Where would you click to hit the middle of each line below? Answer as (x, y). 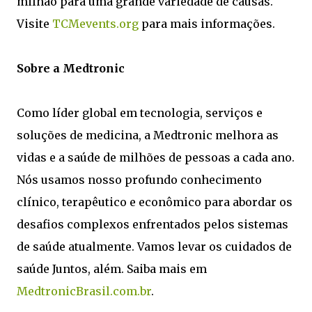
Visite (34, 24)
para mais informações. (207, 24)
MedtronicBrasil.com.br (84, 291)
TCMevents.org (95, 24)
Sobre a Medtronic (71, 68)
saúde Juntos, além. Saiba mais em (112, 269)
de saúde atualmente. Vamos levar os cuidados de (154, 247)
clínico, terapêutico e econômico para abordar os (155, 202)
